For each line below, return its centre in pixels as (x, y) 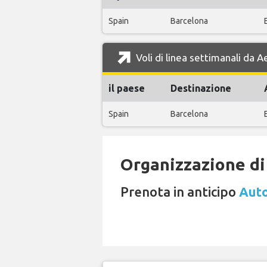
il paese (127, 89)
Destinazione (201, 89)
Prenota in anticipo (180, 192)
